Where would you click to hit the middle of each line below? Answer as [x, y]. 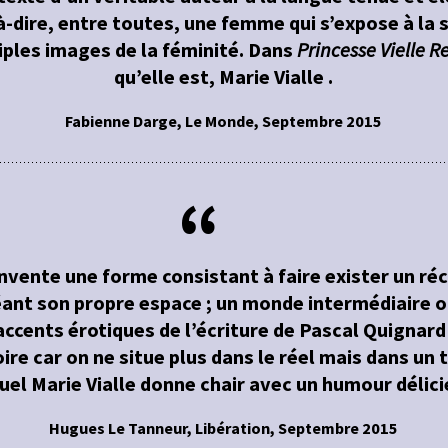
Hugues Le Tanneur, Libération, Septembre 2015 [224, 428]
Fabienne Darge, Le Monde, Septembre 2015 [224, 121]
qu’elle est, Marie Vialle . [224, 77]
